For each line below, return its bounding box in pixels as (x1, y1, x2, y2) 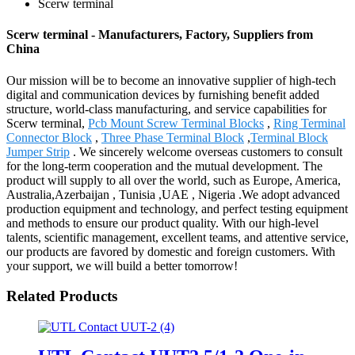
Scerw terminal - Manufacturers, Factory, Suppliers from (6, 28, 313, 42)
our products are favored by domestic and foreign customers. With (6, 244, 335, 258)
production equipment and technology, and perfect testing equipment (6, 201, 348, 216)
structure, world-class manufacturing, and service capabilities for (6, 101, 326, 116)
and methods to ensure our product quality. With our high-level (6, 216, 319, 230)
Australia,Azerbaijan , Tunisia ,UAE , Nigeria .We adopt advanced (6, 187, 340, 201)
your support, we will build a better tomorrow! (6, 258, 238, 273)
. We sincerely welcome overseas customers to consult (70, 144, 342, 158)
